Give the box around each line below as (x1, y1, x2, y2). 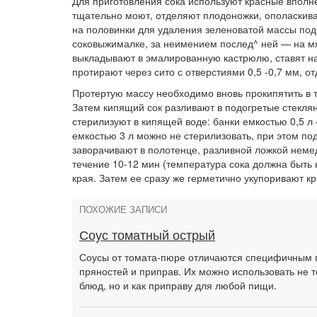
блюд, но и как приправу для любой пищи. (79, 278, 277, 292)
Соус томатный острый (79, 229, 215, 243)
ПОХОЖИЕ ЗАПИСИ (79, 205, 167, 215)
